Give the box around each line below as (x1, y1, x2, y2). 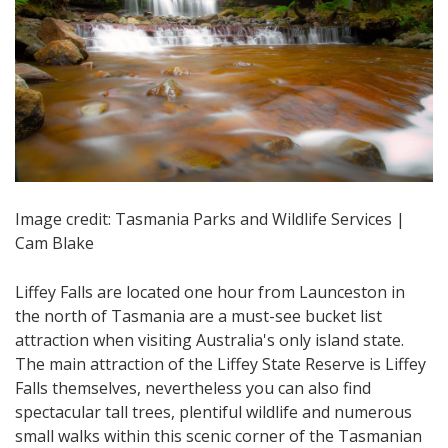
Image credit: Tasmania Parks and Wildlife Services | (15, 207, 405, 230)
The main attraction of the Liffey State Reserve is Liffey (15, 352, 426, 375)
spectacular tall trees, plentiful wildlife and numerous (15, 400, 412, 423)
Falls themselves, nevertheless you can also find (15, 376, 371, 399)
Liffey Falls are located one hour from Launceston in (15, 280, 405, 303)
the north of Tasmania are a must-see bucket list (15, 304, 382, 327)
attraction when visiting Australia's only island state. (15, 328, 404, 351)
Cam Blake (15, 231, 94, 254)
